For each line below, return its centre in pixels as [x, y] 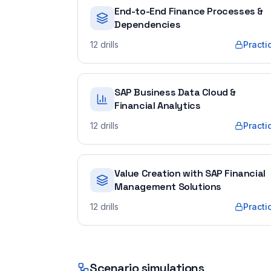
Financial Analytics [158, 106]
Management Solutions [168, 187]
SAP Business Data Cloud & [175, 92]
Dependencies [148, 24]
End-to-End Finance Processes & [189, 11]
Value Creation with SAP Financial [190, 173]
